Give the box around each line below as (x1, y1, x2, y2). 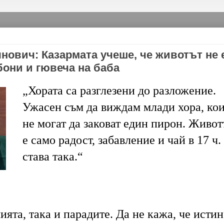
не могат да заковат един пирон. (22, 117, 185, 130)
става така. (22, 150, 77, 163)
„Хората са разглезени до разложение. (22, 84, 216, 97)
